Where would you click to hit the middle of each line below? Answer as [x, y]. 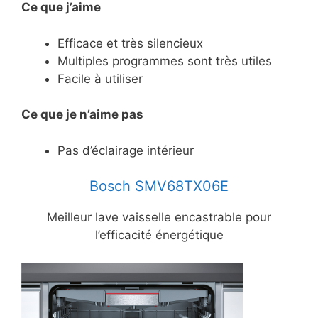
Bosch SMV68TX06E [159, 186]
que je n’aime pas [92, 115]
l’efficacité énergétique [159, 235]
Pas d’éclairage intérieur [126, 150]
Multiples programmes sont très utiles [165, 61]
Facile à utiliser [100, 78]
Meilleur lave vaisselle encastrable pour [159, 218]
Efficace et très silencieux [130, 43]
